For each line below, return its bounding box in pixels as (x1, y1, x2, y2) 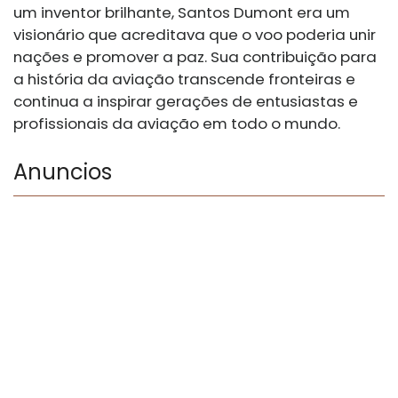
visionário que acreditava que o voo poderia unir (13, 24, 376, 46)
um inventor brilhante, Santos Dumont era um (13, 2, 350, 24)
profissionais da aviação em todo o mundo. (13, 113, 340, 135)
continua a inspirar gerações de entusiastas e (13, 91, 358, 113)
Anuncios (13, 157, 112, 187)
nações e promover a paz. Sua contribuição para (13, 46, 377, 68)
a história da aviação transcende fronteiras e (13, 68, 355, 91)
